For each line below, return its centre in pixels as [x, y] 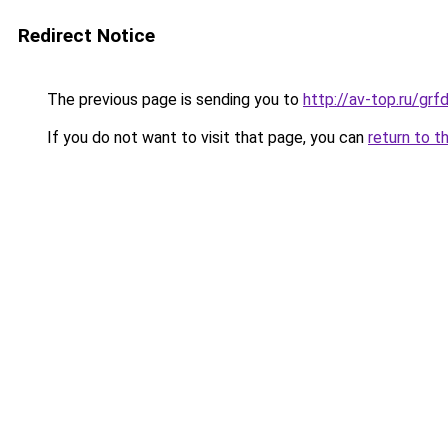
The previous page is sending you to [173, 99]
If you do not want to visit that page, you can [205, 137]
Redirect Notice [86, 35]
